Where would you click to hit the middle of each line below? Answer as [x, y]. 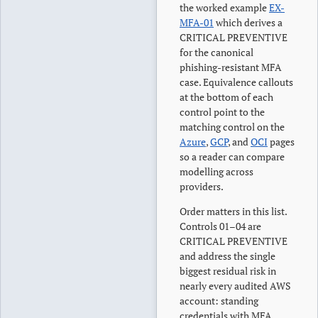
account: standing [219, 301]
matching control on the [232, 127]
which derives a [248, 22]
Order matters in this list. [233, 211]
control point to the [222, 112]
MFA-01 [197, 22]
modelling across [216, 171]
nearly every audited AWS [235, 286]
